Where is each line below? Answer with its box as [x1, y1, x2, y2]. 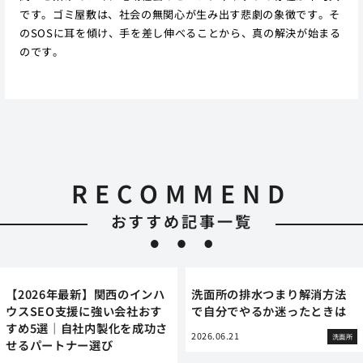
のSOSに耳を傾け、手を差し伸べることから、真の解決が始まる [19, 24, 341, 41]
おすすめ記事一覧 [110, 210, 253, 233]
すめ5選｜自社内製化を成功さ [6, 318, 169, 336]
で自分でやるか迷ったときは [191, 301, 347, 319]
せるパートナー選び [6, 335, 113, 353]
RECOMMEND [71, 175, 292, 211]
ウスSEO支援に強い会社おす [6, 301, 163, 319]
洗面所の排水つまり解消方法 [191, 284, 347, 302]
